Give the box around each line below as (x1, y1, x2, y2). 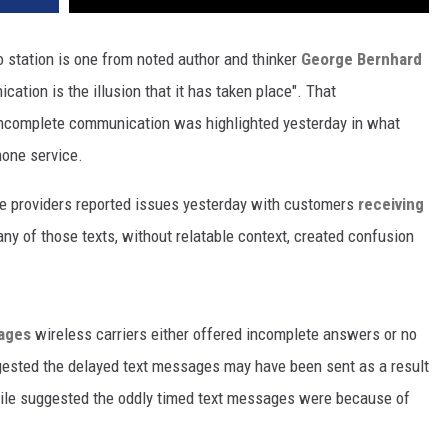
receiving (358, 194, 424, 215)
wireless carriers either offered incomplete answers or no (31, 324, 417, 345)
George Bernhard (301, 49, 422, 70)
